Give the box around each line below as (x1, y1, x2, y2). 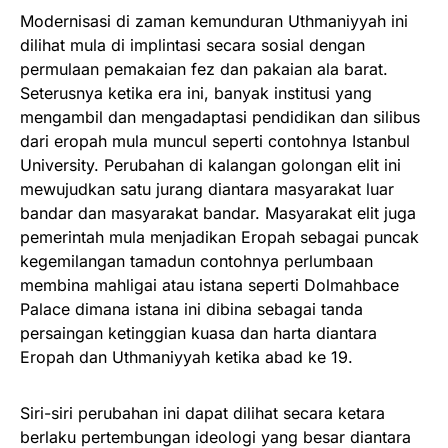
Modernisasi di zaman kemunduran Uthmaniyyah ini (20, 11, 408, 31)
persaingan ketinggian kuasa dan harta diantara (20, 323, 377, 343)
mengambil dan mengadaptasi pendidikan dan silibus (20, 107, 420, 127)
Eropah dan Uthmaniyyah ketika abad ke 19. (20, 347, 353, 367)
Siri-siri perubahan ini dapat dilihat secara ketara (20, 403, 385, 423)
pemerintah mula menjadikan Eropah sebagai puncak (20, 227, 419, 247)
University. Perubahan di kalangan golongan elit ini (20, 155, 401, 175)
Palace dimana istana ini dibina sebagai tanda (20, 299, 363, 319)
